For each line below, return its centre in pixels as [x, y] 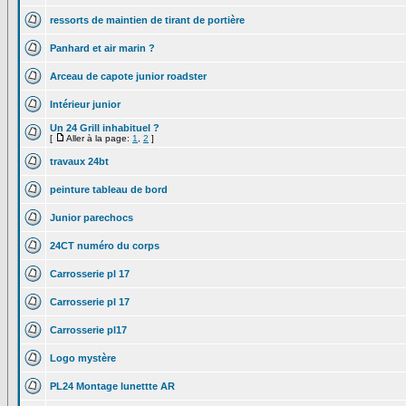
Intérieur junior [85, 104]
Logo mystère [83, 358]
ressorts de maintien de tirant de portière [147, 20]
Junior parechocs [92, 217]
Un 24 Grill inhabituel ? [105, 128]
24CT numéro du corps [105, 246]
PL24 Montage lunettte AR [112, 386]
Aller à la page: [99, 138]
